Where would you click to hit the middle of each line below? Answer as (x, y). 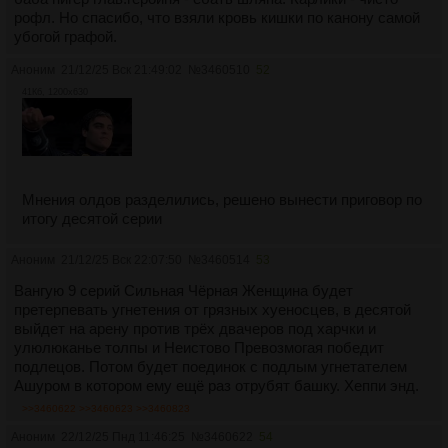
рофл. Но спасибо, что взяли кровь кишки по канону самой (217, 18)
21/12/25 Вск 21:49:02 (121, 70)
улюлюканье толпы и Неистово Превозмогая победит (199, 348)
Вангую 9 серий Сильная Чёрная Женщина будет (183, 291)
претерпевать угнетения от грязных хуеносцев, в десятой (212, 310)
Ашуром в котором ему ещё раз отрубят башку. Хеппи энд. (216, 386)
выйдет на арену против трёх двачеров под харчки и (195, 329)
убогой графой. (65, 37)
